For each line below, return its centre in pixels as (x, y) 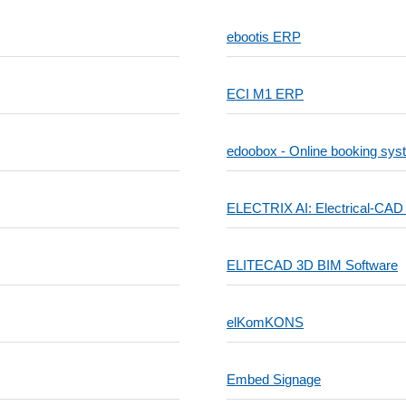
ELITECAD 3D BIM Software (313, 265)
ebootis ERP (264, 37)
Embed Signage (274, 379)
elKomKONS (266, 322)
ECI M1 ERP (266, 94)
